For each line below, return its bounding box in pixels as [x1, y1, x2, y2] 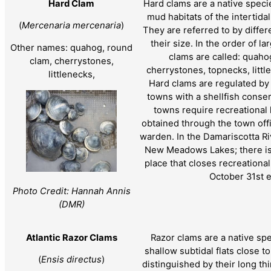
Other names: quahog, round [10, 42, 132, 54]
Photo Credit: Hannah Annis [12, 185, 131, 197]
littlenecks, [48, 69, 95, 80]
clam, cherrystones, [29, 56, 114, 67]
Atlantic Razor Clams [25, 232, 117, 243]
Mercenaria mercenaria [22, 20, 121, 31]
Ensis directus [41, 254, 102, 266]
